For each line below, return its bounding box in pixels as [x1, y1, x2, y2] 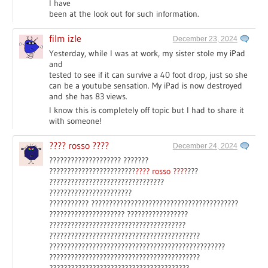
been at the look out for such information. [49, 8, 200, 19]
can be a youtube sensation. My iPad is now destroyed [49, 80, 243, 91]
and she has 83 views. [49, 90, 128, 102]
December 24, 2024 [172, 141, 237, 150]
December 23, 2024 [172, 34, 237, 43]
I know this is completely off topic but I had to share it [49, 104, 245, 115]
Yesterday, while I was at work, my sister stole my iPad [49, 47, 246, 59]
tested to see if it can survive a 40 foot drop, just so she [49, 69, 248, 80]
